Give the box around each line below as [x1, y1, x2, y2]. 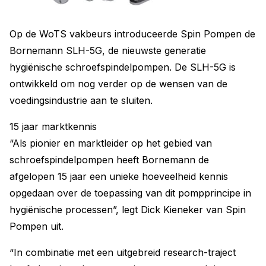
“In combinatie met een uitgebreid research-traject [9, 246, 236, 258]
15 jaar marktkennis [9, 121, 97, 132]
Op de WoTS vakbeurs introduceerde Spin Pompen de [9, 28, 255, 40]
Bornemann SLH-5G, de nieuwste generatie [9, 45, 206, 56]
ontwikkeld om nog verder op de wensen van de [9, 78, 227, 90]
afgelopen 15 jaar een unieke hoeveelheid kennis [9, 170, 228, 182]
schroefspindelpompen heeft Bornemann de [9, 154, 209, 166]
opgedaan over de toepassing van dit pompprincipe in [9, 187, 251, 199]
